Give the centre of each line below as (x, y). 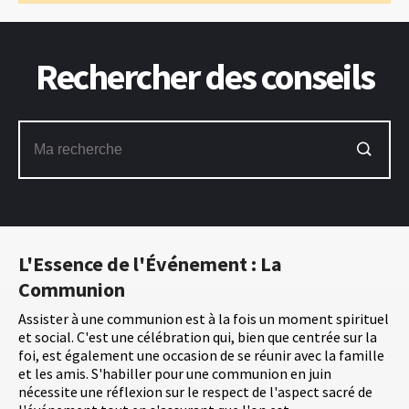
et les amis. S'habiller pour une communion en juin (175, 373)
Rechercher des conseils (204, 76)
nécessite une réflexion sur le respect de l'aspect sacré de (195, 391)
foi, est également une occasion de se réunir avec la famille (201, 355)
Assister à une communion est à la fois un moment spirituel (204, 318)
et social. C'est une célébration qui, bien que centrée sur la (198, 336)
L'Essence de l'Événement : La (150, 263)
